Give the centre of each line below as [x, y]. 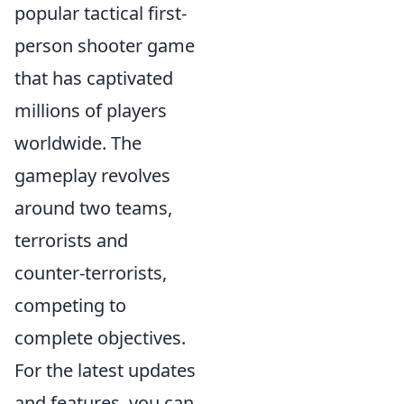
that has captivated [94, 78]
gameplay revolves [92, 176]
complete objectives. [100, 338]
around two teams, [93, 208]
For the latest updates [105, 371]
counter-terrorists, [91, 273]
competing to [70, 306]
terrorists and [71, 241]
